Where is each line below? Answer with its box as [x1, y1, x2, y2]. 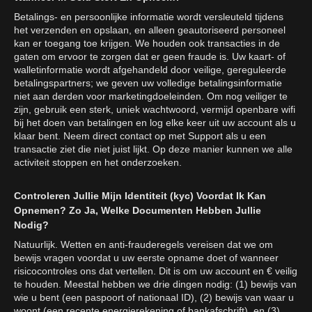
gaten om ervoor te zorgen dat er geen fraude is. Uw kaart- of [14, 51, 286, 63]
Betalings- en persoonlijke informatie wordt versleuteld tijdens [14, 11, 283, 23]
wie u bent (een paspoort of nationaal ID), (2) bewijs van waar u [14, 292, 294, 304]
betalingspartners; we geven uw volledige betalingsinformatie [14, 77, 282, 89]
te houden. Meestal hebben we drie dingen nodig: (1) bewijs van [14, 279, 297, 290]
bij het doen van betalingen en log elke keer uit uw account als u [14, 117, 296, 129]
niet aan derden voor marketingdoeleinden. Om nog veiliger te [14, 91, 288, 102]
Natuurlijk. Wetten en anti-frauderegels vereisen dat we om [14, 239, 273, 251]
